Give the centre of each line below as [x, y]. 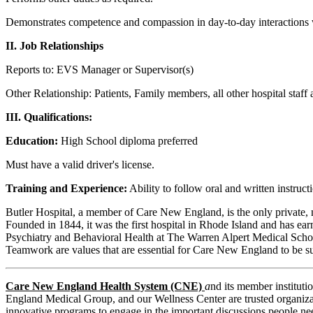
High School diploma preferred [128, 140]
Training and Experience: [66, 188]
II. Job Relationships [54, 45]
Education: [32, 140]
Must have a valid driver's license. [80, 164]
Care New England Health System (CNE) [105, 286]
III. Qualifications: [49, 117]
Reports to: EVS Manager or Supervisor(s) [100, 69]
